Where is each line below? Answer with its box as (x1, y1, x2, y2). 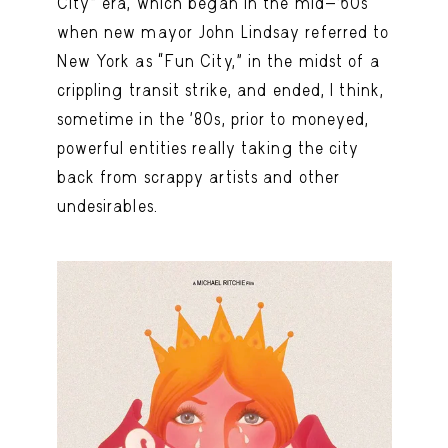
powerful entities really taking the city (56, 137, 360, 158)
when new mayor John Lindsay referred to (56, 21, 390, 42)
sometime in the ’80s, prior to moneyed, (56, 108, 370, 129)
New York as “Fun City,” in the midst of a (56, 50, 380, 71)
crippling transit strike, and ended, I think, (56, 79, 385, 100)
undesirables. (56, 195, 158, 216)
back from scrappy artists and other (56, 166, 341, 187)
